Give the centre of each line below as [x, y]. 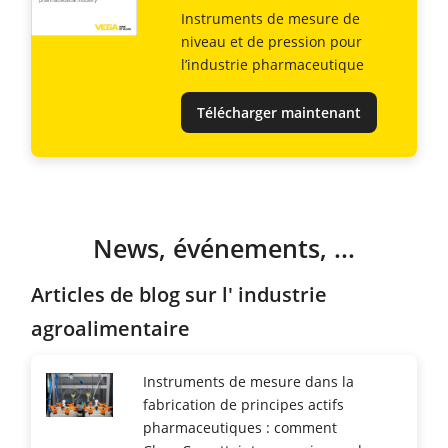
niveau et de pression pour [271, 41]
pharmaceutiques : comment [239, 428]
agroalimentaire [110, 327]
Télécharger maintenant [279, 112]
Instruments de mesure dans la [248, 382]
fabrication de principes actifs [243, 405]
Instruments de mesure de [270, 18]
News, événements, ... [224, 248]
